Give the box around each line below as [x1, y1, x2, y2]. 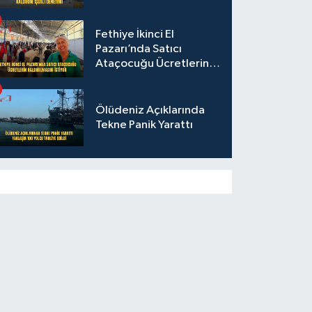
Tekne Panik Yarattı [95, 119, 194, 132]
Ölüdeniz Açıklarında [95, 104, 205, 117]
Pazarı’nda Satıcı [95, 42, 182, 55]
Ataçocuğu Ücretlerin [95, 57, 210, 70]
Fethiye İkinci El [95, 28, 175, 40]
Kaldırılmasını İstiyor [95, 72, 199, 84]
